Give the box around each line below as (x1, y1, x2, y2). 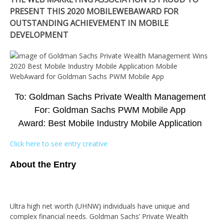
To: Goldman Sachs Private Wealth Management (14, 92, 206, 102)
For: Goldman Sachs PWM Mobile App (34, 105, 186, 115)
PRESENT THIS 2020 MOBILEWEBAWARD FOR (10, 6, 178, 17)
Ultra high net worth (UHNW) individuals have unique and (10, 201, 190, 211)
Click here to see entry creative (10, 139, 108, 148)
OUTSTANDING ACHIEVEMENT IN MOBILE (10, 18, 168, 28)
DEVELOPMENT (10, 29, 68, 40)
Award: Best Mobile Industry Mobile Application (18, 118, 202, 128)
